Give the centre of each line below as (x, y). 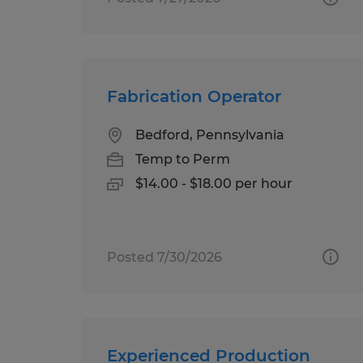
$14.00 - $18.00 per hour (214, 183)
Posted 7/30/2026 (164, 257)
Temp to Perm (183, 159)
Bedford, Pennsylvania (210, 135)
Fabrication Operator (194, 96)
